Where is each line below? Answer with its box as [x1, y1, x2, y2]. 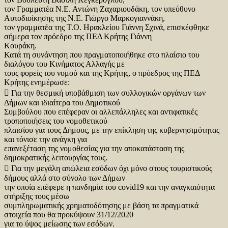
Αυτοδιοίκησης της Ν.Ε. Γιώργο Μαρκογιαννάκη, [4, 13, 165, 22]
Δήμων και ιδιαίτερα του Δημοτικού [4, 98, 120, 107]
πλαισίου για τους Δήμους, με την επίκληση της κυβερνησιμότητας [4, 125, 219, 134]
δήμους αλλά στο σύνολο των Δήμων [4, 173, 125, 182]
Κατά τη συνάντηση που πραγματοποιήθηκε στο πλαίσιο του [4, 50, 199, 59]
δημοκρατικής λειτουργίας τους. [4, 153, 107, 162]
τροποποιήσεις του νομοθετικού [4, 116, 107, 125]
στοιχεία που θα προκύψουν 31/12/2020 [4, 210, 133, 219]
